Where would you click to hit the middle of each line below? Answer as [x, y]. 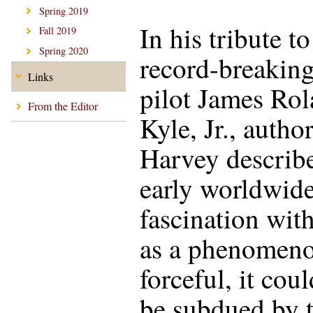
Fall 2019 [58, 31]
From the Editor [63, 106]
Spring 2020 [64, 51]
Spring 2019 [64, 10]
